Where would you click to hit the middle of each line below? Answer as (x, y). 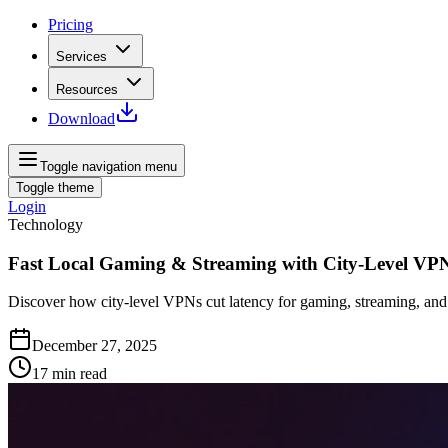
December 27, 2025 (94, 346)
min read (79, 374)
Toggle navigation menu (108, 166)
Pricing (70, 24)
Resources (87, 89)
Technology (45, 224)
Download (81, 118)
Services (81, 56)
